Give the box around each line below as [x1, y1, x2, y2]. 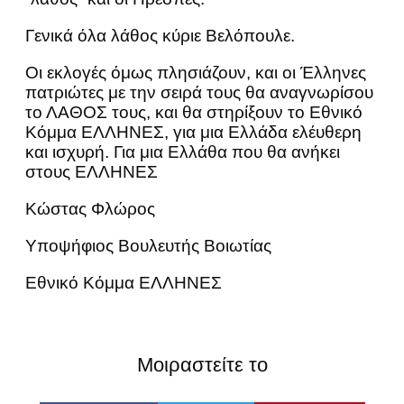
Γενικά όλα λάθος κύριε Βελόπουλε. [25, 26, 295, 46]
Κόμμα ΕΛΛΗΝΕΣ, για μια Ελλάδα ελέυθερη [25, 123, 362, 142]
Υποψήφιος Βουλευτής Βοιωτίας [25, 236, 271, 256]
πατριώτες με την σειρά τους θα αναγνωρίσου [25, 83, 373, 103]
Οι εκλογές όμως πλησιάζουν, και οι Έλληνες [25, 63, 366, 83]
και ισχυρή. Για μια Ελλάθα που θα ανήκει [25, 142, 340, 162]
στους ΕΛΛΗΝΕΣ [25, 162, 158, 182]
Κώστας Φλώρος [25, 199, 155, 219]
